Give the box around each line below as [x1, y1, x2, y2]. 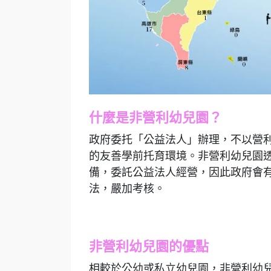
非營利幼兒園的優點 [89, 238, 209, 254]
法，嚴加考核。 [89, 182, 165, 195]
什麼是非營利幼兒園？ [89, 109, 222, 125]
